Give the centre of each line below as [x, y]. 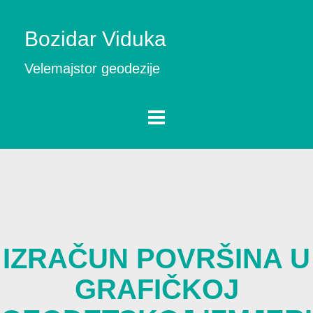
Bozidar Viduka [95, 39]
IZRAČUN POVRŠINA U [156, 259]
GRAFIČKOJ [156, 289]
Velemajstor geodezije [92, 68]
